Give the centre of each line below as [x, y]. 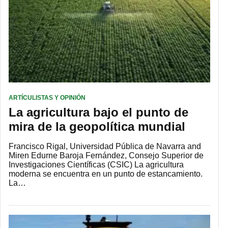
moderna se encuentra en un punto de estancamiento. [106, 174]
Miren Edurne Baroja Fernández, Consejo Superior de [106, 156]
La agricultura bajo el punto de [98, 112]
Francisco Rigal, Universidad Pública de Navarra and [105, 147]
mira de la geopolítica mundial [97, 127]
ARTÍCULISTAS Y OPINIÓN [47, 98]
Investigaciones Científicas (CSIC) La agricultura [96, 165]
